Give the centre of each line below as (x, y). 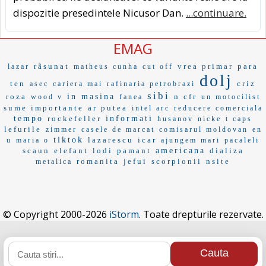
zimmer (61, 129)
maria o (33, 140)
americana (180, 150)
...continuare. (216, 12)
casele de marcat (118, 129)
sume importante (43, 107)
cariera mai (78, 83)
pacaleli (242, 140)
